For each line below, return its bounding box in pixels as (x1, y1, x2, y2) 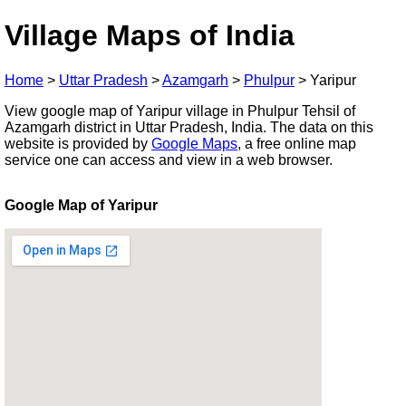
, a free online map (237, 135, 356, 151)
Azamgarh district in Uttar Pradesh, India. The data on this (5, 119, 373, 135)
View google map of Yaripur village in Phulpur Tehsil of (5, 102, 355, 119)
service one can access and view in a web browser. (5, 151, 333, 168)
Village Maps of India (5, 19, 295, 53)
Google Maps (151, 135, 237, 151)
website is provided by (5, 135, 151, 151)
